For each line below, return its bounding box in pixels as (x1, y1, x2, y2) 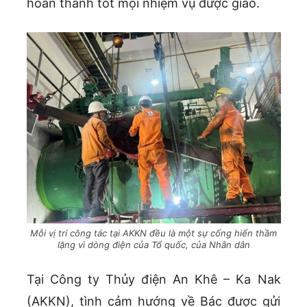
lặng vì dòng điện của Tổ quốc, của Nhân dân (57, 238, 250, 250)
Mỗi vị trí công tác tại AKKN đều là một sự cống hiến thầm (30, 227, 277, 238)
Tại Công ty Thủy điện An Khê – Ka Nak (26, 271, 281, 286)
